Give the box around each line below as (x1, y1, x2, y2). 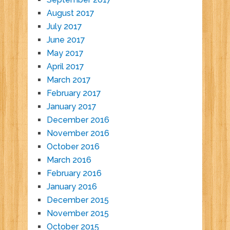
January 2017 (46, 102, 97, 112)
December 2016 (46, 115, 109, 125)
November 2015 (46, 208, 109, 219)
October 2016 (46, 142, 100, 152)
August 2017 (46, 8, 94, 18)
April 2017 (46, 62, 84, 72)
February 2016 (46, 168, 102, 179)
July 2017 (46, 22, 82, 32)
